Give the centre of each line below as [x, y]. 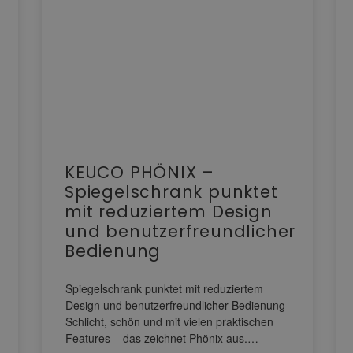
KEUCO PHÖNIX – [140, 173]
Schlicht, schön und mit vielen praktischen [169, 322]
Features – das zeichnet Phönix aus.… [162, 338]
